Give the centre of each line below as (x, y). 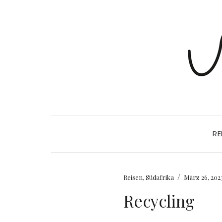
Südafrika (160, 177)
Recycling (159, 201)
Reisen (133, 177)
